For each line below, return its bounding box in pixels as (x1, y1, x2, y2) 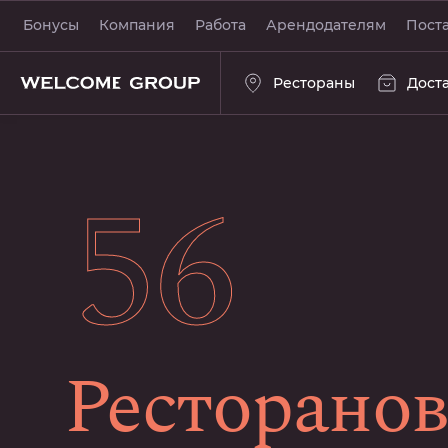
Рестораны (273, 74, 355, 92)
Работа (195, 16, 246, 34)
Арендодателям (266, 16, 386, 34)
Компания (99, 16, 175, 34)
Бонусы (23, 16, 79, 34)
